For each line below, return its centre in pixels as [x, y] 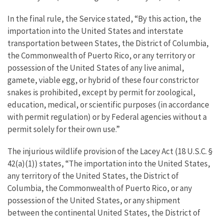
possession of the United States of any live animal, [96, 68]
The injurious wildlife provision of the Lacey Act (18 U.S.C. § [110, 151]
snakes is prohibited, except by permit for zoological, [101, 92]
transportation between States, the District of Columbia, [108, 43]
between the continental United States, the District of [104, 212]
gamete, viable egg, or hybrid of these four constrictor [103, 80]
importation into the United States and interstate [95, 31]
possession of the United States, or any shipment [94, 200]
